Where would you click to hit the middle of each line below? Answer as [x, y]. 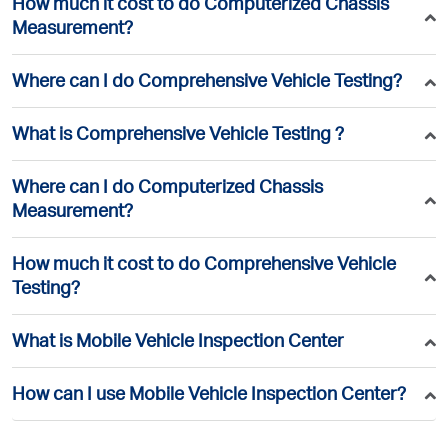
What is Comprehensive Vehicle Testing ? [178, 136]
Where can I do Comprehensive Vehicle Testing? [207, 83]
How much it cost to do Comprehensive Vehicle [204, 266]
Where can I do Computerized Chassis [167, 189]
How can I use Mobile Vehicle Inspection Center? [209, 396]
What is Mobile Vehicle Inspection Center [178, 343]
